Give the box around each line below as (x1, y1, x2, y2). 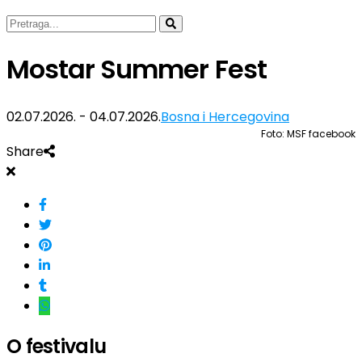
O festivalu (6, 332, 107, 360)
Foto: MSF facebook (261, 126, 356, 141)
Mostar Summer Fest (6, 51, 267, 88)
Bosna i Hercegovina (161, 107, 289, 126)
